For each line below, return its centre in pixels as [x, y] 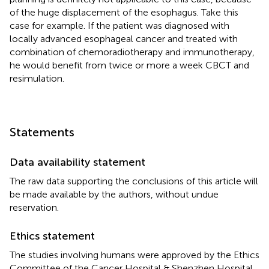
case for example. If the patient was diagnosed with [119, 25]
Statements [42, 132]
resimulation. [37, 78]
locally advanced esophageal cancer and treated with [124, 38]
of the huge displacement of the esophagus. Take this [124, 12]
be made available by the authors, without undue [114, 194]
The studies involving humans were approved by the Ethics [134, 255]
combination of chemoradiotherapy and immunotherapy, [132, 52]
